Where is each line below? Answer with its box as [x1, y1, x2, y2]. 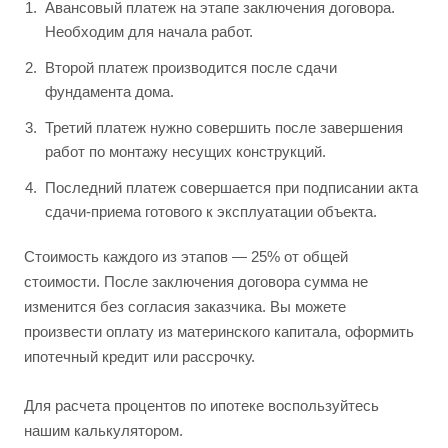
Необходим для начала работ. [45, 22, 253, 40]
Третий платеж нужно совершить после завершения [45, 118, 403, 136]
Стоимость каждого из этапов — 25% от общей [24, 247, 348, 265]
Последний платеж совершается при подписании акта [45, 178, 418, 196]
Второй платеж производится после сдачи [45, 58, 337, 76]
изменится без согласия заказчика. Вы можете [24, 297, 346, 315]
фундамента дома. [45, 82, 174, 100]
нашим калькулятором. [24, 421, 183, 439]
